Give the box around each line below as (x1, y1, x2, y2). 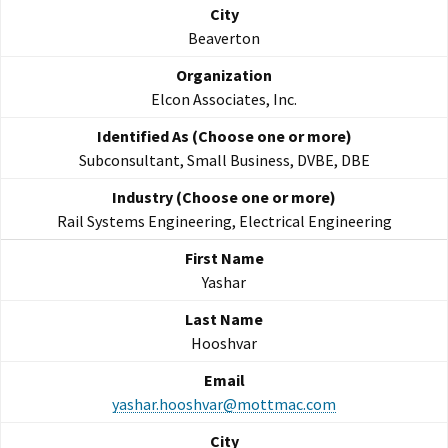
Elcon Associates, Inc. (151, 89, 297, 110)
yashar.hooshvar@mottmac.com (112, 394, 336, 415)
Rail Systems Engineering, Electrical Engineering (56, 211, 392, 232)
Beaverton (188, 28, 260, 49)
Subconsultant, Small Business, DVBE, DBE (78, 150, 370, 171)
